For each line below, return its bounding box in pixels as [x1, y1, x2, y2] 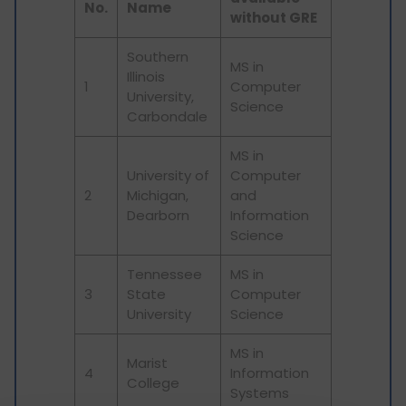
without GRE [230, 8, 317, 28]
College [127, 373, 179, 393]
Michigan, [127, 186, 188, 206]
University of [127, 166, 209, 186]
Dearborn [127, 206, 189, 226]
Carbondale [127, 107, 208, 127]
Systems [230, 383, 289, 403]
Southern [127, 47, 188, 67]
